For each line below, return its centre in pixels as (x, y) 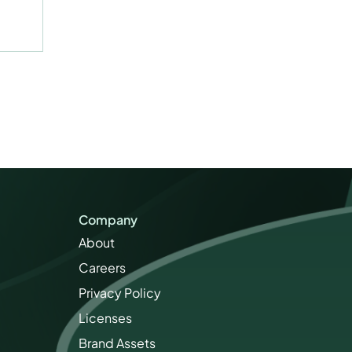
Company (108, 220)
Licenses (105, 318)
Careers (102, 268)
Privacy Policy (120, 293)
